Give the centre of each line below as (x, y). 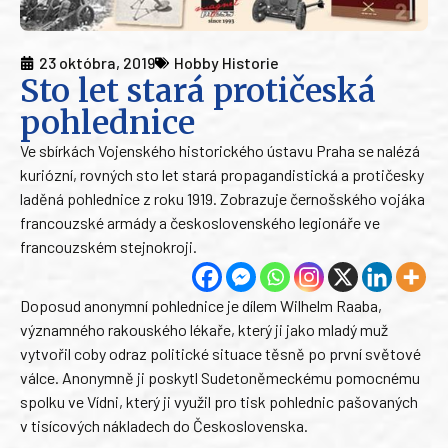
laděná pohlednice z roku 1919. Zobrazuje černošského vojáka (222, 199)
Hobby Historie (226, 63)
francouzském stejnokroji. (108, 247)
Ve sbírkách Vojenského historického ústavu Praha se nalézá (220, 151)
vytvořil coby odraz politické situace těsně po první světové (220, 354)
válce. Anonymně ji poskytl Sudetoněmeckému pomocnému (220, 378)
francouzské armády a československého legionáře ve (200, 223)
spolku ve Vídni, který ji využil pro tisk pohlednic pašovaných (219, 402)
